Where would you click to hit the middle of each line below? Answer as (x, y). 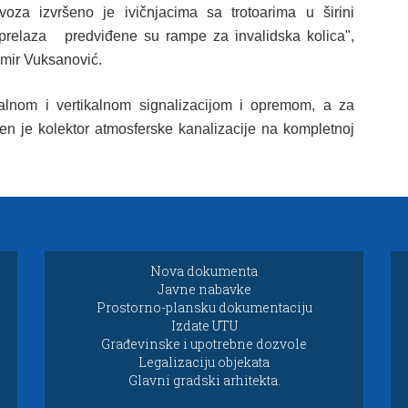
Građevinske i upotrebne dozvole (204, 344)
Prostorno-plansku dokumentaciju (204, 307)
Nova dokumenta (204, 271)
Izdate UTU (204, 326)
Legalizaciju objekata (204, 362)
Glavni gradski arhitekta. (204, 380)
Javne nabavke (204, 289)
